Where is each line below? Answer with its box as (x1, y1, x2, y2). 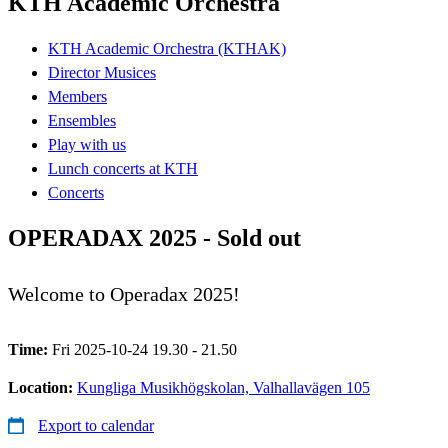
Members (48, 87, 107, 105)
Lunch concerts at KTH (48, 159, 198, 177)
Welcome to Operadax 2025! (8, 282, 240, 305)
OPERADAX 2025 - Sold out (8, 224, 301, 251)
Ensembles (48, 111, 116, 129)
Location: (8, 378, 77, 396)
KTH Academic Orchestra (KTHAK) (48, 39, 286, 57)
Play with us (48, 135, 126, 153)
